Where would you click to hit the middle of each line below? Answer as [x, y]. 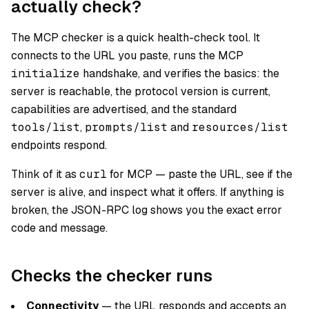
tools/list [46, 127]
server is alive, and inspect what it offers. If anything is [148, 192]
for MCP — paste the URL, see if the [200, 174]
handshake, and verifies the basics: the [180, 73]
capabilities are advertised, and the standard [124, 109]
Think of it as [45, 174]
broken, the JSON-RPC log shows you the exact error [147, 210]
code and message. [59, 228]
